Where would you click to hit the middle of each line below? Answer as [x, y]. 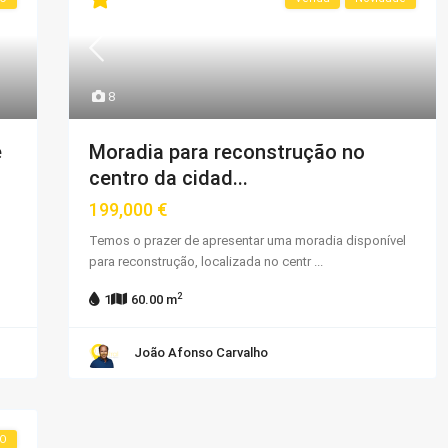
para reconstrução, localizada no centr [201, 261]
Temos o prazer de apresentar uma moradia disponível [247, 240]
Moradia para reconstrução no [227, 151]
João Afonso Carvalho [201, 352]
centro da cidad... [168, 177]
